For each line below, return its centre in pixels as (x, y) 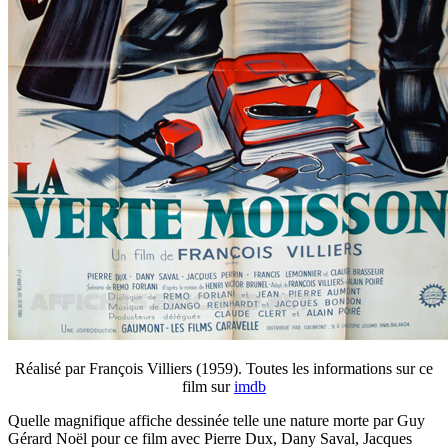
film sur (208, 387)
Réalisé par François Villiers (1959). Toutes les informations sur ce (224, 369)
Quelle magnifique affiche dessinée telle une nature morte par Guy (216, 421)
